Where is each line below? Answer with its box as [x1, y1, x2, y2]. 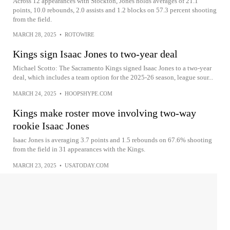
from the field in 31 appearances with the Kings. [13, 145, 145, 153]
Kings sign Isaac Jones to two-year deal [13, 48, 178, 60]
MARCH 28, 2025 [13, 31, 56, 37]
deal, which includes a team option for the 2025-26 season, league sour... [13, 73, 213, 81]
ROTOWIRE [65, 31, 94, 37]
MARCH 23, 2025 [13, 162, 56, 168]
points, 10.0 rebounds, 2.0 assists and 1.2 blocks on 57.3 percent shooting [13, 6, 217, 14]
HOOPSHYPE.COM [65, 90, 112, 97]
